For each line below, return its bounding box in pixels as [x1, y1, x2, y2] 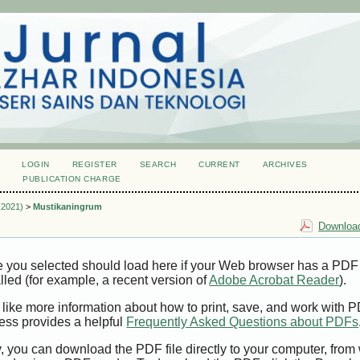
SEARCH [139, 160, 177, 169]
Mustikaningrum [33, 202, 103, 212]
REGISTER [72, 160, 117, 169]
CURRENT [198, 160, 240, 169]
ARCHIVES [262, 160, 308, 169]
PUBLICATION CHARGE [22, 174, 121, 183]
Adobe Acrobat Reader [209, 273, 340, 288]
